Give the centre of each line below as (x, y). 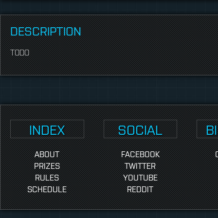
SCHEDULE (47, 189)
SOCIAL (140, 129)
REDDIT (140, 189)
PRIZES (47, 166)
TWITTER (140, 166)
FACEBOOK (140, 154)
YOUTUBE (140, 177)
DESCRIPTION (46, 31)
